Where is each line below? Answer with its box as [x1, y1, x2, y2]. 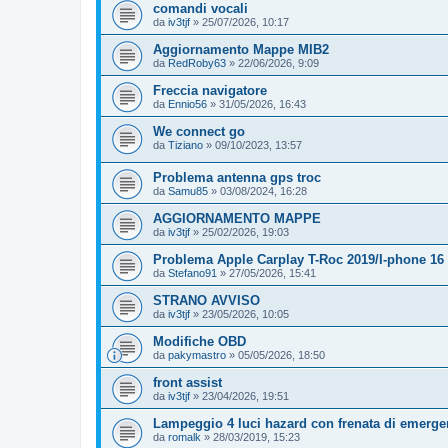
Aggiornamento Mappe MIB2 [153, 41, 329, 57]
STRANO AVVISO [153, 293, 260, 309]
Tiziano [168, 138, 203, 151]
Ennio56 [168, 97, 207, 110]
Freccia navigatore [153, 82, 267, 98]
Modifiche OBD [153, 334, 246, 350]
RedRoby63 [168, 56, 226, 69]
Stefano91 [168, 267, 217, 280]
